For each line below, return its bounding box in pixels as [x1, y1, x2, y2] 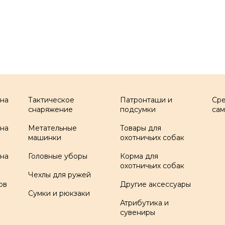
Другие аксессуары [120, 180, 191, 189]
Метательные [28, 124, 77, 133]
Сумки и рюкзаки [28, 189, 90, 198]
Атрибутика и [120, 198, 169, 207]
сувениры [120, 208, 155, 217]
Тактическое [28, 95, 74, 104]
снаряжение [28, 105, 73, 114]
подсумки [120, 105, 156, 114]
